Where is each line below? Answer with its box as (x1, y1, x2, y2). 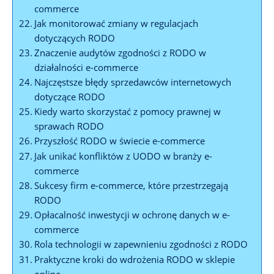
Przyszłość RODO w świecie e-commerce (34, 134, 206, 147)
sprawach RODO (34, 119, 105, 132)
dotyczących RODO (34, 31, 116, 44)
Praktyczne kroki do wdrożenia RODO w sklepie (34, 253, 235, 265)
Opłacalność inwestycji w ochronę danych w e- (34, 208, 231, 221)
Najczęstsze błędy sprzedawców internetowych (34, 75, 232, 88)
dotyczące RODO (34, 90, 106, 103)
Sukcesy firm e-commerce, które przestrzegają (34, 179, 229, 191)
